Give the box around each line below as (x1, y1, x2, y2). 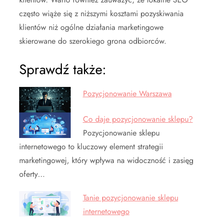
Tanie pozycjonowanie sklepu (82, 192, 178, 204)
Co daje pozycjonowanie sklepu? (82, 113, 193, 125)
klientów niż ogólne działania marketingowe (19, 21, 164, 33)
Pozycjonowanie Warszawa (82, 87, 172, 99)
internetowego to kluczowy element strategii (19, 141, 163, 153)
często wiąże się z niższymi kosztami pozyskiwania (19, 7, 184, 19)
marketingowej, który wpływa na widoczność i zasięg (19, 155, 193, 166)
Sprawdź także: (19, 59, 106, 80)
